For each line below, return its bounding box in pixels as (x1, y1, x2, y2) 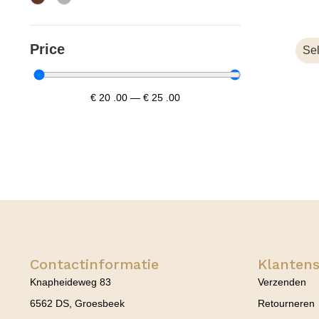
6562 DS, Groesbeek (30, 297, 125, 309)
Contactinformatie (30, 255, 159, 273)
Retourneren (258, 297, 315, 309)
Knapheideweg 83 (30, 276, 111, 288)
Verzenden (258, 276, 306, 288)
